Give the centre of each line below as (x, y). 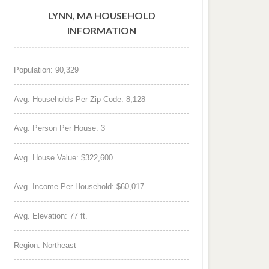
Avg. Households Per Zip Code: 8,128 (80, 99)
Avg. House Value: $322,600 (64, 157)
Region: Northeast (45, 245)
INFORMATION (101, 31)
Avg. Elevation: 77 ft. (51, 216)
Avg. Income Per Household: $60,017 (79, 187)
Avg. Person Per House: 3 (60, 128)
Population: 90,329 (47, 70)
